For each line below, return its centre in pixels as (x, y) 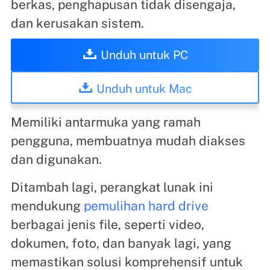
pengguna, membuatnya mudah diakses (128, 141)
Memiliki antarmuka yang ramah (105, 122)
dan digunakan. (56, 160)
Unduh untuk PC (144, 55)
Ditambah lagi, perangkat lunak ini (112, 187)
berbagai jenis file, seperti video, (107, 225)
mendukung (47, 206)
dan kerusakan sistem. (77, 24)
